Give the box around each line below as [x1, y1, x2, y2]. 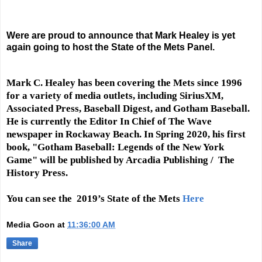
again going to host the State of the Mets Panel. [6, 42, 215, 53]
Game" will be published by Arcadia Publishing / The [6, 154, 235, 166]
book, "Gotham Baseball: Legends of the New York [6, 142, 224, 153]
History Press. [6, 167, 68, 179]
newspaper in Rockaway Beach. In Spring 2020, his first [6, 129, 246, 140]
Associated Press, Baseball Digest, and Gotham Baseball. [6, 103, 250, 115]
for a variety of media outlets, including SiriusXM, [6, 90, 223, 102]
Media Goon [6, 219, 55, 229]
